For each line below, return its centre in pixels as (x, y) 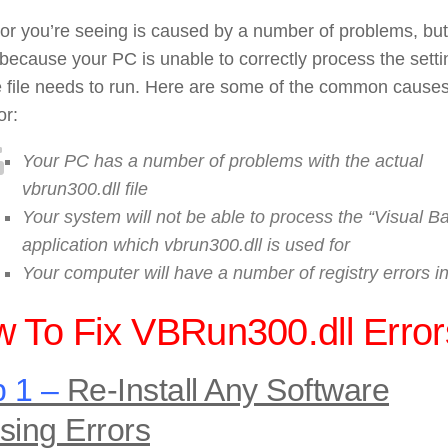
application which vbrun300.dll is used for (186, 244)
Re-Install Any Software (223, 389)
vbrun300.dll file (85, 188)
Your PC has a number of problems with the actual (222, 160)
